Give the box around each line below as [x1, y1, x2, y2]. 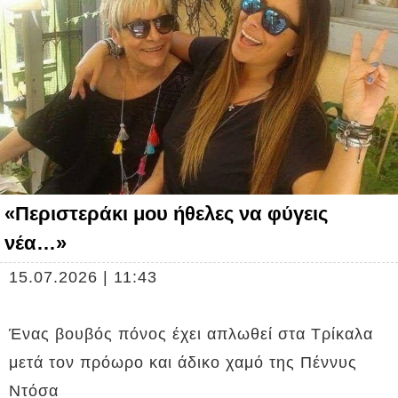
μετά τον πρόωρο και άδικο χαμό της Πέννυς [9, 354, 357, 372]
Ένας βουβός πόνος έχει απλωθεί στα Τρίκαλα [9, 325, 373, 344]
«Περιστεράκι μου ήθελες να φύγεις [4, 203, 328, 226]
